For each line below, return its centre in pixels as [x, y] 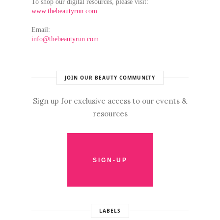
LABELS [110, 211]
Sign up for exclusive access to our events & [110, 101]
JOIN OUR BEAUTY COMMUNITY [110, 78]
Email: [41, 30]
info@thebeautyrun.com [65, 39]
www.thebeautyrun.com [64, 11]
